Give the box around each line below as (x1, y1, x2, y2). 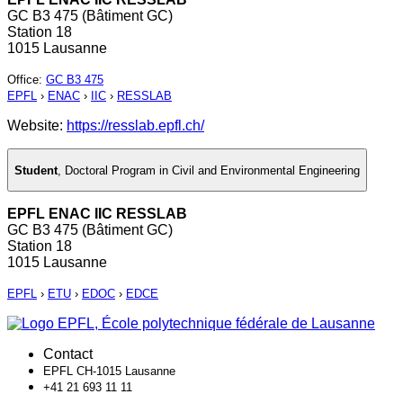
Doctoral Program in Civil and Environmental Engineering (65, 163, 360, 177)
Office (7, 73, 39, 87)
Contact (43, 346, 93, 363)
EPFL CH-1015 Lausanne (43, 364, 175, 379)
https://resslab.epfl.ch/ (67, 118, 204, 134)
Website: (7, 118, 67, 134)
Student (14, 163, 58, 177)
